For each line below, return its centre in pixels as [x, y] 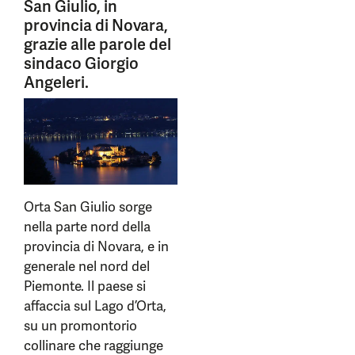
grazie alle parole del [97, 44]
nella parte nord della [87, 227]
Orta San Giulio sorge [88, 207]
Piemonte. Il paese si [85, 286]
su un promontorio [80, 326]
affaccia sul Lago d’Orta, [95, 306]
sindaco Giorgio [81, 63]
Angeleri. [56, 82]
